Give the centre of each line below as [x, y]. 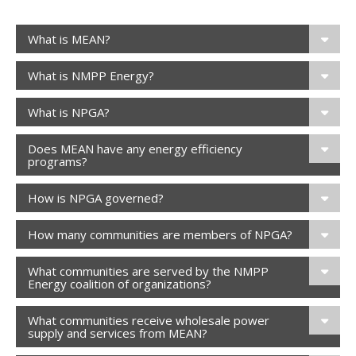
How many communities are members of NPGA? [160, 235]
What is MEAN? [69, 39]
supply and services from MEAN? [118, 333]
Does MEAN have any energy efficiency [135, 149]
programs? [58, 162]
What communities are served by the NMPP [148, 271]
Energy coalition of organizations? [120, 284]
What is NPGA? [69, 112]
